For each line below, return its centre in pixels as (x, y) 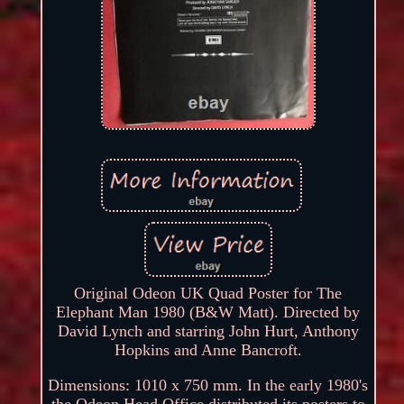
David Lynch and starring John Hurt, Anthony (208, 331)
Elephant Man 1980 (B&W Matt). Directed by (208, 312)
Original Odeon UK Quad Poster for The (208, 293)
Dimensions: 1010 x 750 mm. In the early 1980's (208, 385)
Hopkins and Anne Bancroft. (208, 349)
